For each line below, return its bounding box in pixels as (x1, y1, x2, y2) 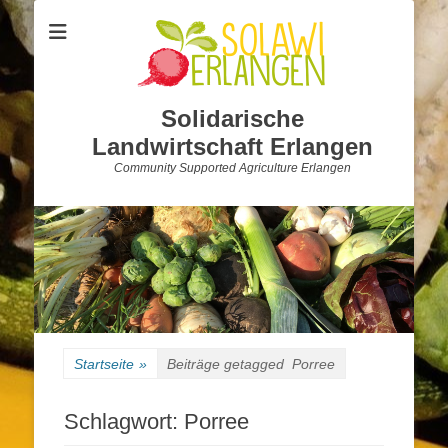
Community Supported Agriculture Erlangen (113, 161, 351, 175)
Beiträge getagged (167, 355, 292, 372)
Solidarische (160, 105, 304, 132)
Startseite (74, 355, 134, 372)
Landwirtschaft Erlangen (91, 133, 373, 160)
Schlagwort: (64, 408, 184, 434)
